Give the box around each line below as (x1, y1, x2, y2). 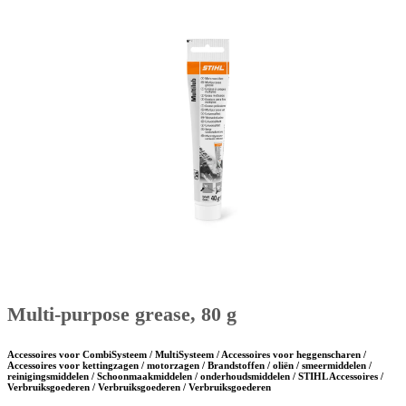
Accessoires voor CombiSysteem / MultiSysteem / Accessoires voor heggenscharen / (7, 349, 366, 361)
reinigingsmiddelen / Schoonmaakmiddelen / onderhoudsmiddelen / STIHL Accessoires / (7, 371, 383, 382)
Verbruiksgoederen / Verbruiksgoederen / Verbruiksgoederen (7, 382, 271, 393)
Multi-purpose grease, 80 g (7, 303, 237, 326)
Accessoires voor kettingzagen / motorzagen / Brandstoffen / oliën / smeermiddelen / (7, 360, 372, 372)
